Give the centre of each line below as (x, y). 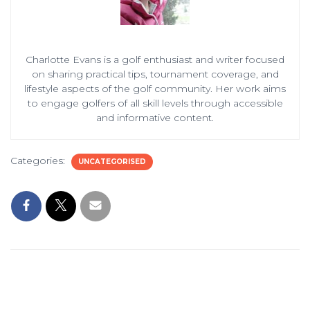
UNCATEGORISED (112, 161)
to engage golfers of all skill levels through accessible (155, 103)
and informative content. (155, 117)
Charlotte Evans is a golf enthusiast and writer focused (155, 59)
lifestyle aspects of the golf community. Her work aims (155, 88)
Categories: (39, 160)
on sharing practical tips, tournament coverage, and (155, 74)
